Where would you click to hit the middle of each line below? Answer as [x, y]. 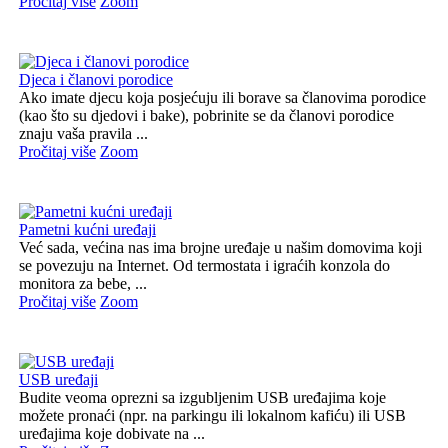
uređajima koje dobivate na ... [111, 433]
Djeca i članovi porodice [95, 79]
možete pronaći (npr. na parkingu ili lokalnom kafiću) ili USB [212, 415]
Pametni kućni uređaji [87, 229]
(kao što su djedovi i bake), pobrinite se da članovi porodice [206, 115]
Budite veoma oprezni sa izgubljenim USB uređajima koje [202, 397]
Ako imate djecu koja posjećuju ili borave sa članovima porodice [222, 97]
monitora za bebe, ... [82, 283]
